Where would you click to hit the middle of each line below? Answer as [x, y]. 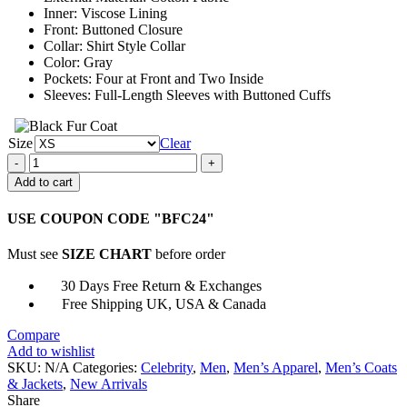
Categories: [107, 368]
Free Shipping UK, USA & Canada [162, 304]
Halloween [60, 160]
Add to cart [44, 182]
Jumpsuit [54, 225]
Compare [34, 335]
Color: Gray [78, 62]
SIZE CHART [107, 254]
